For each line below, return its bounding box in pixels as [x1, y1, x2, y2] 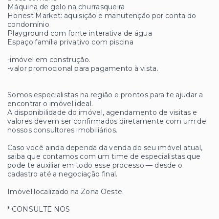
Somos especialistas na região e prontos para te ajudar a [7, 90, 203, 99]
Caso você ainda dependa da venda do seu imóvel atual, [7, 143, 203, 152]
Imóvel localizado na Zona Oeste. [7, 187, 124, 196]
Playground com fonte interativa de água [7, 28, 152, 38]
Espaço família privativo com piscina [7, 37, 133, 46]
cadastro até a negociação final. [7, 169, 118, 178]
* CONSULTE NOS [7, 204, 70, 214]
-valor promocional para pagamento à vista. [7, 64, 158, 73]
